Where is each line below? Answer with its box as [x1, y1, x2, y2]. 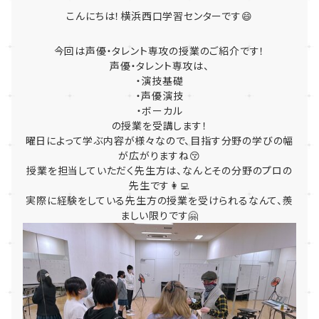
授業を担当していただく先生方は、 [26, 163, 182, 177]
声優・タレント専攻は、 [110, 58, 209, 73]
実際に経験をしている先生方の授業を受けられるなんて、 [26, 193, 283, 207]
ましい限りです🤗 [120, 208, 199, 222]
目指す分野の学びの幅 [190, 133, 294, 147]
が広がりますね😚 [118, 148, 201, 162]
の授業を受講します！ [111, 118, 208, 132]
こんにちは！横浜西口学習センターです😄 [66, 9, 253, 23]
